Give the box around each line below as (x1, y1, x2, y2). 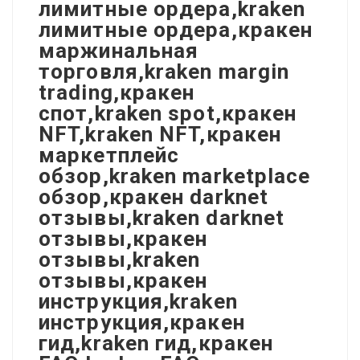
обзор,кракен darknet (39, 184, 268, 209)
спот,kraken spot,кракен (39, 100, 297, 125)
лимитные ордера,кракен (39, 17, 313, 42)
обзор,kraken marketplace (39, 163, 311, 188)
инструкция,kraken (39, 288, 238, 313)
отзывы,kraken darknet (39, 205, 285, 230)
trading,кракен (39, 80, 195, 104)
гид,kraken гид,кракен (39, 330, 274, 355)
